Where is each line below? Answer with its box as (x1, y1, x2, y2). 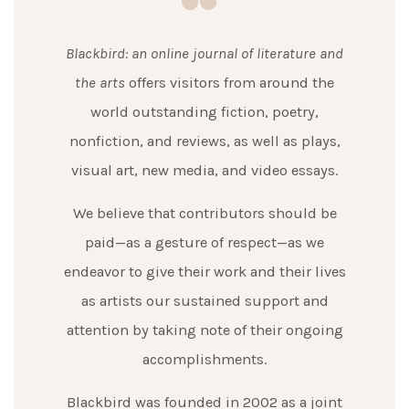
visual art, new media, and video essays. (71, 161, 338, 179)
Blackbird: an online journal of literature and (66, 44, 343, 62)
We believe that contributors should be (72, 204, 337, 222)
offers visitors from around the (125, 73, 334, 91)
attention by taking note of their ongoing (66, 320, 343, 339)
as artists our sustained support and (80, 291, 329, 309)
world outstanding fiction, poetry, (90, 102, 319, 121)
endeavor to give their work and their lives (63, 262, 346, 280)
